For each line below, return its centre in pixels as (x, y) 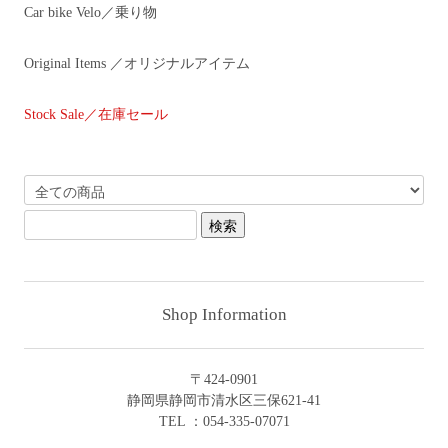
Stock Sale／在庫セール (96, 114)
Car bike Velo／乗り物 (91, 12)
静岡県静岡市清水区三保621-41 (224, 400)
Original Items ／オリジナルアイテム (137, 63)
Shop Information (224, 314)
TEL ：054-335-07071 (224, 421)
